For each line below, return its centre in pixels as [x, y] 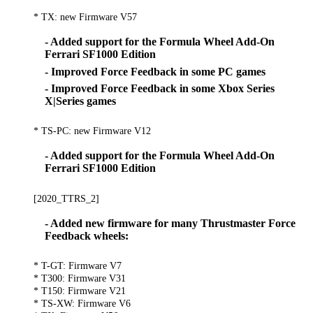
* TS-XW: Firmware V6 [82, 304]
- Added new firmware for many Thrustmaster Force [170, 223]
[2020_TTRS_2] [66, 198]
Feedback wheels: [87, 235]
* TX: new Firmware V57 [85, 17]
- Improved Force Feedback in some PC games [155, 71]
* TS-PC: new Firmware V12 [92, 131]
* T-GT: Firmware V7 [78, 266]
